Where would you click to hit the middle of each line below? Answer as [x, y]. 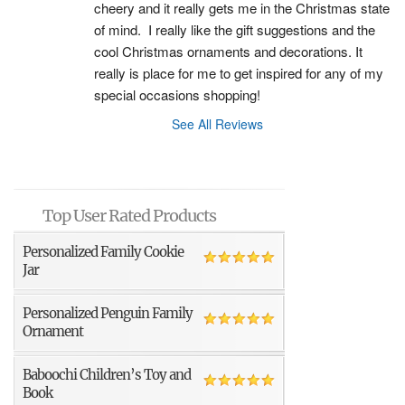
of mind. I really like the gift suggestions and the [235, 29]
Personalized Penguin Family [108, 313]
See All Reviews [217, 124]
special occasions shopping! [177, 94]
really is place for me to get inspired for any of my [239, 73]
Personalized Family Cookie [103, 252]
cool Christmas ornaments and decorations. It [228, 51]
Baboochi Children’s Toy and [107, 375]
